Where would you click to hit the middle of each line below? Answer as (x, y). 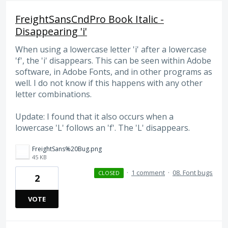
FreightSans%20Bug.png (67, 149)
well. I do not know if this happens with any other (109, 83)
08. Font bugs (193, 172)
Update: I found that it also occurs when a (94, 117)
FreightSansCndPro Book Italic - (90, 19)
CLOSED (109, 173)
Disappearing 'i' (51, 31)
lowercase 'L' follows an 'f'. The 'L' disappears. (103, 128)
